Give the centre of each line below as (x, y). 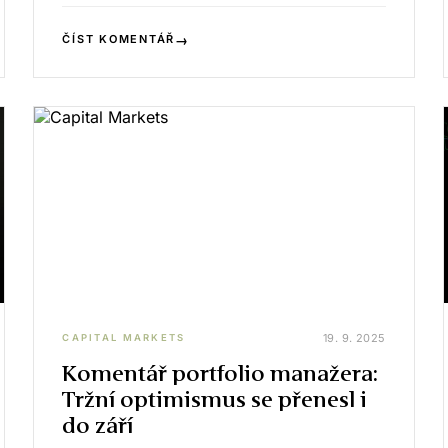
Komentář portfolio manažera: (220, 373)
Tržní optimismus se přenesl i (215, 399)
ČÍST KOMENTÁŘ (119, 39)
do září (98, 425)
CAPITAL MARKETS (124, 337)
